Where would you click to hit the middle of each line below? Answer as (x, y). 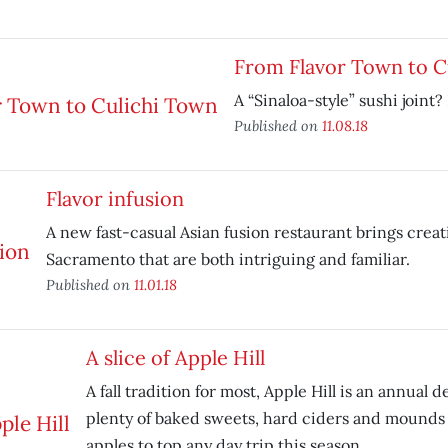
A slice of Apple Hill (175, 357)
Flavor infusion (114, 198)
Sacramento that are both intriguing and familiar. (227, 259)
